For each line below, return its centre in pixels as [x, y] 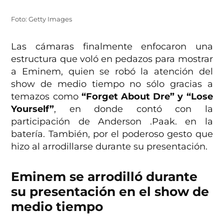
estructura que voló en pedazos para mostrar [112, 59]
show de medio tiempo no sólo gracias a [112, 84]
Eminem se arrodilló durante [104, 177]
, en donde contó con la [133, 109]
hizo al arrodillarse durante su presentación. [109, 147]
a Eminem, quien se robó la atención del [112, 72]
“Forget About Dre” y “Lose [147, 97]
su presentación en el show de [110, 192]
